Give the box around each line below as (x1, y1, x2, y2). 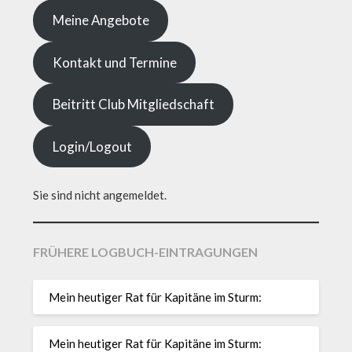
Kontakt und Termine (52, 53, 177, 71)
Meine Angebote (52, 12, 149, 29)
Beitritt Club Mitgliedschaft (52, 96, 214, 113)
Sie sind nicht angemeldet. (33, 187, 167, 202)
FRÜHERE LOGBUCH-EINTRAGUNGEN (33, 244, 258, 259)
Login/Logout (52, 137, 132, 155)
